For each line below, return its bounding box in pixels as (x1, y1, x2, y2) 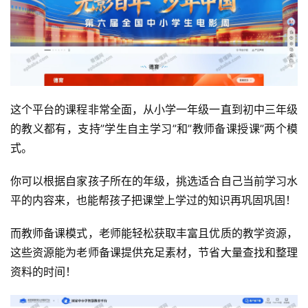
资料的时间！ (10, 265, 76, 278)
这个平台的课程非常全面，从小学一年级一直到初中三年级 (10, 102, 298, 116)
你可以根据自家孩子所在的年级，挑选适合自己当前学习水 (10, 174, 298, 188)
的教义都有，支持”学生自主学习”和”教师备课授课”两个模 (10, 122, 298, 135)
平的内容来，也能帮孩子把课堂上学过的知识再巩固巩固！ (10, 193, 296, 207)
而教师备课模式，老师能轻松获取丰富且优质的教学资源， (10, 226, 298, 240)
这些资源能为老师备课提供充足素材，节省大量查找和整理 (10, 245, 298, 259)
